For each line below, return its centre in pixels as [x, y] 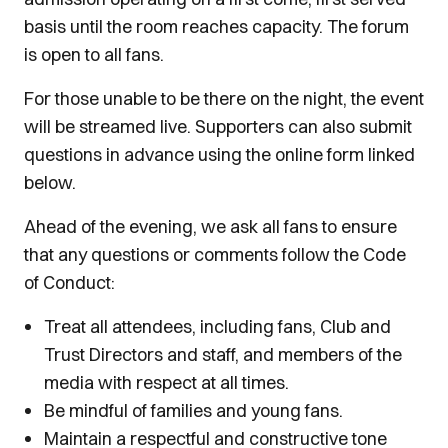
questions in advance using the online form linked [219, 154]
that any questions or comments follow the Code [215, 254]
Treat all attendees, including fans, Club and [217, 326]
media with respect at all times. [166, 382]
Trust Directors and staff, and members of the [223, 354]
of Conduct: [69, 282]
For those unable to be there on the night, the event [224, 98]
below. [50, 182]
